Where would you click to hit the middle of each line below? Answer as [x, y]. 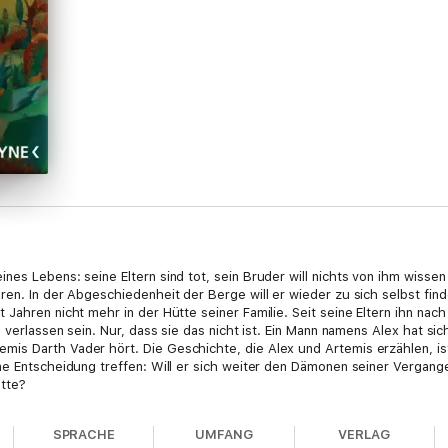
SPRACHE [84, 434]
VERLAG [364, 434]
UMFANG [224, 434]
